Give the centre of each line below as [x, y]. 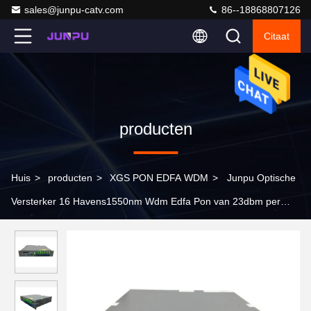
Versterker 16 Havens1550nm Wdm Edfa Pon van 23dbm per [146, 201]
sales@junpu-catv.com [74, 10]
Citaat [277, 36]
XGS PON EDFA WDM [159, 178]
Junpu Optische [261, 178]
